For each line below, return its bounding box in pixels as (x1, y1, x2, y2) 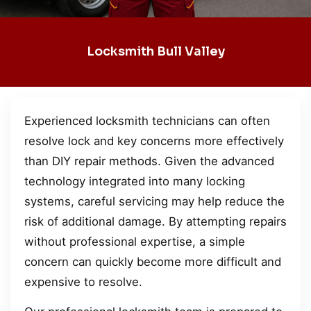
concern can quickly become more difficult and (24, 254, 281, 269)
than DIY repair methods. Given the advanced (24, 153, 274, 168)
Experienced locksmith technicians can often (24, 113, 270, 128)
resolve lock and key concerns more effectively (24, 133, 284, 148)
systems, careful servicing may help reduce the (24, 194, 285, 208)
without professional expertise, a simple (24, 234, 245, 249)
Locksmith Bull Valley (86, 44, 225, 60)
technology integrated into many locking (24, 174, 245, 188)
